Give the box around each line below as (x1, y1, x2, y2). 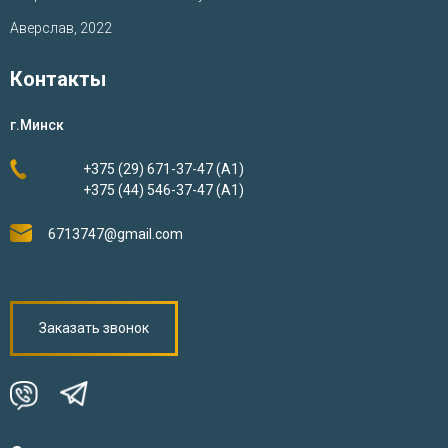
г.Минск (10, 117, 64, 133)
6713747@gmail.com (48, 226, 183, 242)
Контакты (10, 67, 106, 91)
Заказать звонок (39, 320, 149, 336)
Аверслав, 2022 (10, 20, 112, 36)
